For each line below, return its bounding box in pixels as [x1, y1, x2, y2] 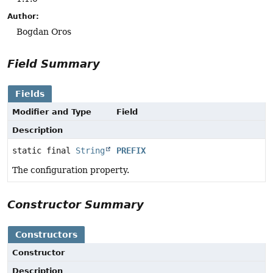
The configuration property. [12, 165, 129, 175]
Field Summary [7, 57, 100, 70]
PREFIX [116, 145, 146, 155]
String [76, 145, 105, 155]
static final [12, 145, 76, 155]
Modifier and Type [12, 107, 91, 116]
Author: [7, 12, 39, 21]
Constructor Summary [7, 197, 144, 211]
